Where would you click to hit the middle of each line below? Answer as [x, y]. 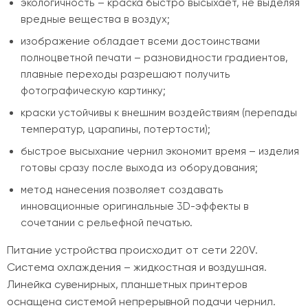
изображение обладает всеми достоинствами [140, 41]
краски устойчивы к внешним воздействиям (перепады [159, 113]
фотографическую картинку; [93, 91]
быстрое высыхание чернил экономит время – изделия [160, 151]
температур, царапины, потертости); [115, 129]
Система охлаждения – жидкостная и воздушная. [137, 267]
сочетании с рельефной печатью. [107, 223]
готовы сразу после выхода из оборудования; [139, 168]
